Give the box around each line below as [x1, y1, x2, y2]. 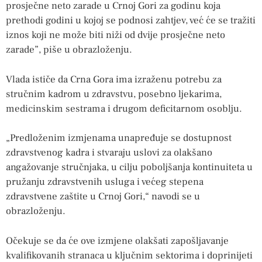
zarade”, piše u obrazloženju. [6, 43, 132, 57]
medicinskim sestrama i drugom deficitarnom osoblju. [6, 102, 242, 115]
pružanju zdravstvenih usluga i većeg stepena [6, 175, 204, 189]
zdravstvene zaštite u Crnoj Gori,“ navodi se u [6, 190, 200, 204]
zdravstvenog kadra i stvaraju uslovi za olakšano [6, 146, 212, 160]
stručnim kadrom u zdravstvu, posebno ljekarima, [6, 87, 222, 101]
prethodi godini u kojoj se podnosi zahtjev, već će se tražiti [6, 14, 256, 27]
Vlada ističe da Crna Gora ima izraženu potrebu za [6, 73, 222, 86]
